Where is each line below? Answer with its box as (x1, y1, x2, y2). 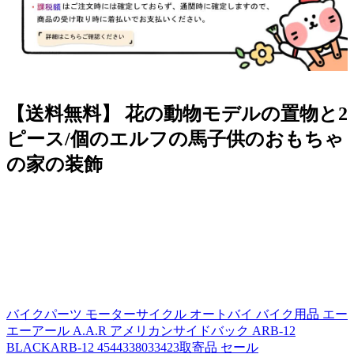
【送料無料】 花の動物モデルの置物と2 (6, 103, 348, 124)
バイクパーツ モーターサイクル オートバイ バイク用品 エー (6, 307, 348, 321)
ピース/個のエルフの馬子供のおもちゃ (6, 128, 344, 149)
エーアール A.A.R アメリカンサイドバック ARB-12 (6, 323, 296, 337)
